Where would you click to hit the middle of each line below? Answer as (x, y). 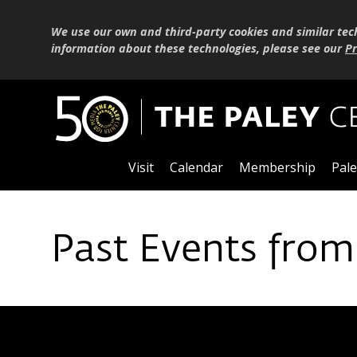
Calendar (196, 168)
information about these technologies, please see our (198, 48)
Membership (277, 168)
